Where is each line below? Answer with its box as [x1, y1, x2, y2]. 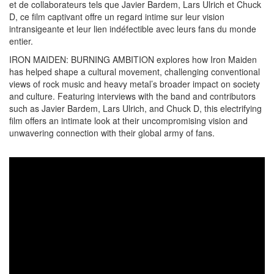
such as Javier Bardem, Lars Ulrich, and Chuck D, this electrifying [9, 102, 262, 114]
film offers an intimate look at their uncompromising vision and [9, 114, 248, 127]
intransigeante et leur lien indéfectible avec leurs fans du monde [9, 22, 256, 35]
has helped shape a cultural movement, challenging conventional [9, 65, 260, 78]
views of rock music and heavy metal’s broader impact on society [9, 77, 260, 90]
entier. [9, 34, 33, 47]
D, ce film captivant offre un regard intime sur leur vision [9, 10, 224, 23]
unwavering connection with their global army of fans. [9, 126, 215, 139]
